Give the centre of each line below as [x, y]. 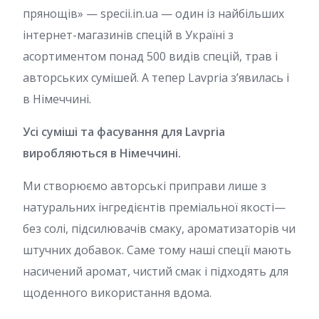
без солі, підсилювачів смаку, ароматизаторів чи [159, 228]
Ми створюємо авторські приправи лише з [145, 185]
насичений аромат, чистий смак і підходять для [156, 271]
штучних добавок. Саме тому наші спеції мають [157, 250]
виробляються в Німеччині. [102, 153]
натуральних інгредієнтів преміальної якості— [154, 207]
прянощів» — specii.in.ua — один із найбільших [153, 13]
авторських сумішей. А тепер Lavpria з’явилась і [156, 77]
